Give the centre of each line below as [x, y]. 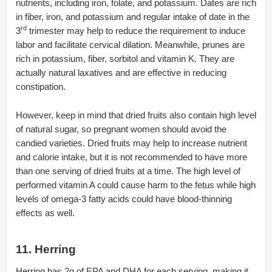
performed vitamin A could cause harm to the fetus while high [136, 185]
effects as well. [45, 212]
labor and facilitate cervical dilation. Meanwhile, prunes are [130, 44]
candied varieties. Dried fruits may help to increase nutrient [131, 143]
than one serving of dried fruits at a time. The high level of [128, 171]
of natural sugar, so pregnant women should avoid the [121, 129]
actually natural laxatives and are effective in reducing [121, 72]
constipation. [41, 86]
